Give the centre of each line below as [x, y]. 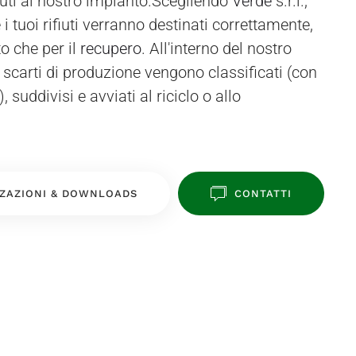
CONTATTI [263, 193]
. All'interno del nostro [217, 48]
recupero [111, 48]
